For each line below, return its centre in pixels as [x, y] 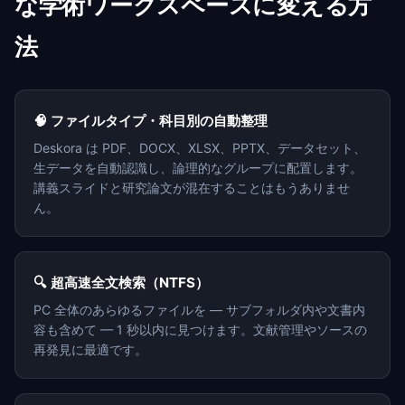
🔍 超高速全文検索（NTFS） [121, 283]
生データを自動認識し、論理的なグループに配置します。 [198, 168]
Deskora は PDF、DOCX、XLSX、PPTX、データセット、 [200, 148]
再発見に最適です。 [90, 350]
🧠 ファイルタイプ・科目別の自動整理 [151, 121]
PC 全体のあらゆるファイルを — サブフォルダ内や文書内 [199, 310]
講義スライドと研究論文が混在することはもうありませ [192, 188]
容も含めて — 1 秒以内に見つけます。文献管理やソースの [200, 330]
